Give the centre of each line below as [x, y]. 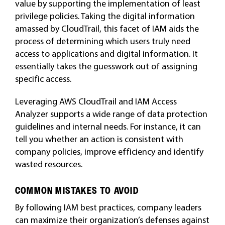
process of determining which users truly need [102, 41]
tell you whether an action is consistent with [99, 139]
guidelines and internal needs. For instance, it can [108, 126]
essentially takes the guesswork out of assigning [106, 66]
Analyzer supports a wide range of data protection [111, 114]
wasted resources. [48, 164]
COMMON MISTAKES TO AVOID [77, 191]
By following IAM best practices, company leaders [108, 207]
